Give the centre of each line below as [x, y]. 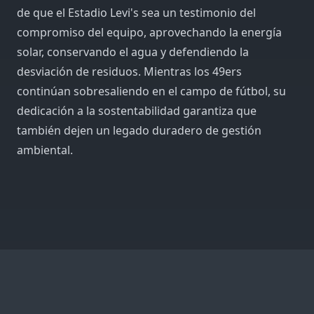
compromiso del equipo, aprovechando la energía [149, 32]
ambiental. [45, 150]
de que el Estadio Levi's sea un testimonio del [136, 12]
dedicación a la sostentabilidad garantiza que [137, 110]
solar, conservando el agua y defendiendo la [133, 52]
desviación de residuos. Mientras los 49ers [129, 71]
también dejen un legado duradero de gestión [139, 130]
